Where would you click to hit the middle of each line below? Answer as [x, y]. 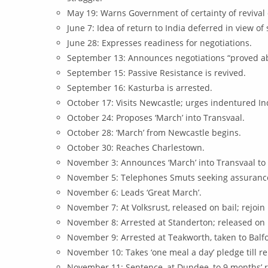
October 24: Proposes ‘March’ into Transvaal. [156, 118]
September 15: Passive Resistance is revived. [157, 73]
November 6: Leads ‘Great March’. [135, 192]
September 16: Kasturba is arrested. [140, 88]
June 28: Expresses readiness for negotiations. [160, 43]
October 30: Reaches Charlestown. [136, 147]
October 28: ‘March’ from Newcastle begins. [154, 133]
